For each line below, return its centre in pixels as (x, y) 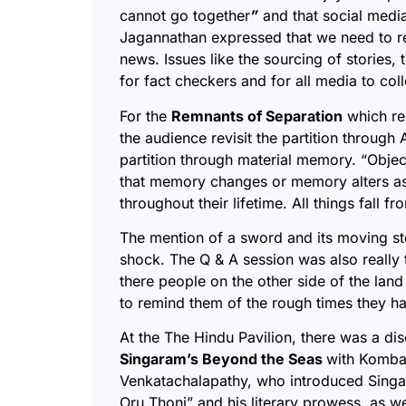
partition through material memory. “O (249, 159)
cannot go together (185, 16)
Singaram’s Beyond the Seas (223, 359)
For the (145, 116)
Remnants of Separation (257, 116)
